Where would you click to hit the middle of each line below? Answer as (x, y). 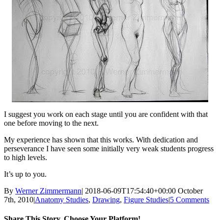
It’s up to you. (25, 174)
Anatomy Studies (62, 200)
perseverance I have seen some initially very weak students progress (109, 149)
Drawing (106, 200)
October (190, 191)
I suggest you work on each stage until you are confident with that (106, 114)
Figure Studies (146, 200)
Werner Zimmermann (48, 191)
